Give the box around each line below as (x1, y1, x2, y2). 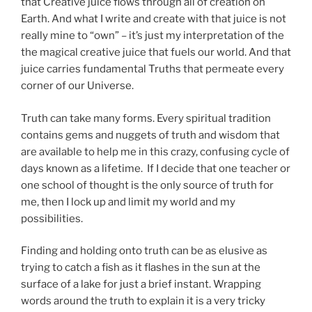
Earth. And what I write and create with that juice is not (21, 13, 286, 26)
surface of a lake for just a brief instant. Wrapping (21, 278, 261, 291)
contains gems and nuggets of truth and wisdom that (21, 128, 280, 141)
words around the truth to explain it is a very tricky (21, 295, 265, 308)
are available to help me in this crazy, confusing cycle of (21, 145, 290, 158)
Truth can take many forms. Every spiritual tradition (21, 111, 271, 125)
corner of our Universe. (21, 79, 134, 93)
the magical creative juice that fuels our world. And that (21, 46, 291, 59)
